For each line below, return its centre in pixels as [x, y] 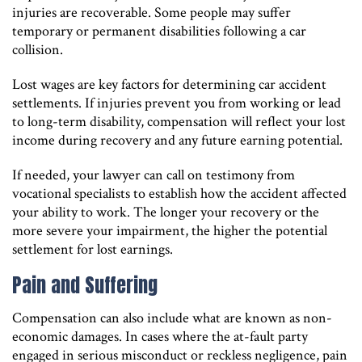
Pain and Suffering [85, 285]
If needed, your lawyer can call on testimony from [154, 175]
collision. [38, 49]
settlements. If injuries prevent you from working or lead [177, 103]
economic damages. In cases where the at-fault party [160, 336]
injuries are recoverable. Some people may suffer [152, 12]
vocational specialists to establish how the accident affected [179, 193]
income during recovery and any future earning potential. [177, 140]
